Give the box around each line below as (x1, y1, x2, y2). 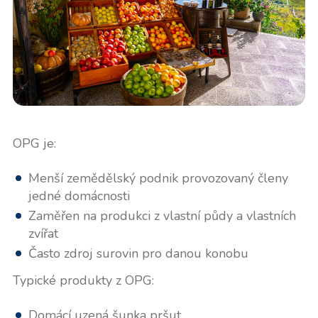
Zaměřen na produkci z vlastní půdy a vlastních (28, 207, 296, 225)
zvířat (28, 225, 58, 243)
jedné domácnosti (28, 187, 130, 205)
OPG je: (12, 135, 56, 153)
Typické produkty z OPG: (12, 272, 154, 290)
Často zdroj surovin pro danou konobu (28, 245, 248, 263)
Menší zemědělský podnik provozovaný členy (28, 170, 288, 187)
